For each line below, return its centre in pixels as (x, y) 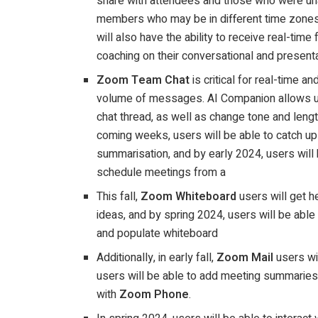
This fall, (119, 197)
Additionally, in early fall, (157, 258)
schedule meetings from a (161, 173)
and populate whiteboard (158, 234)
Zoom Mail (247, 258)
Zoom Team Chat (145, 81)
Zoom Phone (154, 295)
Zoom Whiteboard (190, 197)
